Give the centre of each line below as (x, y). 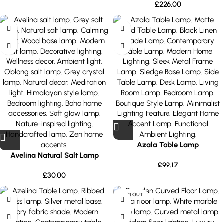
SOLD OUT (131, 194)
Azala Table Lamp (168, 145)
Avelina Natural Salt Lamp (54, 155)
